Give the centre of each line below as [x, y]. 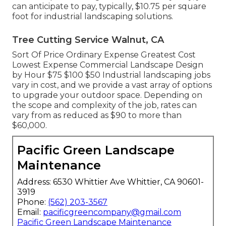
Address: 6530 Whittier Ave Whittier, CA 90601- [110, 182]
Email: [30, 212]
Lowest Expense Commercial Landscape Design [108, 65]
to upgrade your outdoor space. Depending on [107, 95]
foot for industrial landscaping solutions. [93, 17]
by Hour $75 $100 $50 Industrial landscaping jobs [111, 75]
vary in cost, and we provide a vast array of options [112, 85]
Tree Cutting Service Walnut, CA [88, 40]
